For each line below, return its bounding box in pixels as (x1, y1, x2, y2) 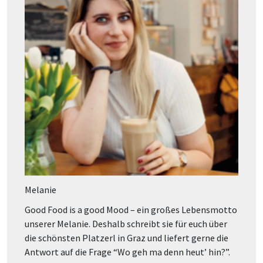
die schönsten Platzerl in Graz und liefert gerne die (25, 232, 228, 244)
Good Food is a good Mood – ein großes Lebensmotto (25, 204, 237, 216)
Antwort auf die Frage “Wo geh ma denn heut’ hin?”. (25, 246, 230, 258)
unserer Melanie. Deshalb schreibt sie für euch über (25, 218, 227, 230)
